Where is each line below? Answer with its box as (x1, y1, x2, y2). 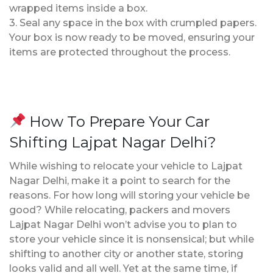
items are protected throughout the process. (9, 46, 230, 58)
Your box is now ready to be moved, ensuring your (9, 31, 255, 43)
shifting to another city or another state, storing (9, 247, 243, 260)
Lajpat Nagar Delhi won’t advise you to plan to (9, 218, 237, 230)
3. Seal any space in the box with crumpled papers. (9, 16, 257, 29)
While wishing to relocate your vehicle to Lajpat (9, 160, 243, 172)
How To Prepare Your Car (26, 112, 210, 130)
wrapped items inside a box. (9, 2, 147, 14)
